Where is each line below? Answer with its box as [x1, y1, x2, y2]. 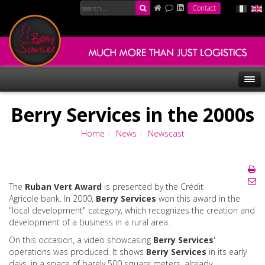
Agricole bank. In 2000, [9, 193, 96, 204]
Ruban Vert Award [25, 181, 102, 192]
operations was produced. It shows [9, 246, 144, 257]
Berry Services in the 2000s [11, 102, 254, 127]
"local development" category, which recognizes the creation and [9, 205, 255, 216]
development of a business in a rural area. [9, 216, 170, 228]
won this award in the [156, 193, 240, 204]
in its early [206, 246, 247, 257]
